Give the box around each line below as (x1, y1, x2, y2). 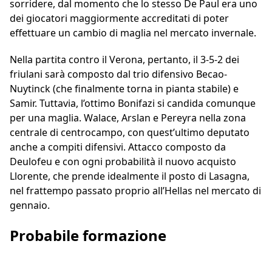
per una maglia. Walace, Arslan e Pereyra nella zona (10, 111, 246, 125)
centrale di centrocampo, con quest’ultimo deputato (10, 126, 250, 140)
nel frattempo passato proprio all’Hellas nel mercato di (10, 184, 261, 198)
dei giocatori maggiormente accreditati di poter (10, 12, 229, 25)
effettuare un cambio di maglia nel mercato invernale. (10, 26, 256, 40)
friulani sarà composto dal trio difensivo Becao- (10, 67, 227, 81)
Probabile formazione (10, 225, 166, 246)
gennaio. (10, 199, 50, 212)
